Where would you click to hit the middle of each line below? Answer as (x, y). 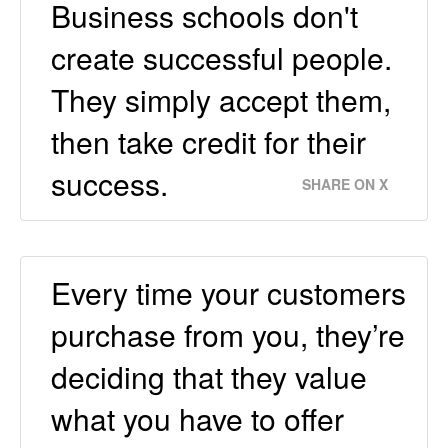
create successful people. (221, 57)
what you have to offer (197, 418)
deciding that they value (209, 376)
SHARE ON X (345, 183)
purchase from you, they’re (228, 334)
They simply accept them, (221, 99)
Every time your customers (228, 292)
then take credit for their (208, 141)
